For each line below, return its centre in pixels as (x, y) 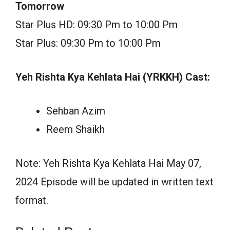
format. (32, 200)
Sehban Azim (76, 111)
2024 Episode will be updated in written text (114, 181)
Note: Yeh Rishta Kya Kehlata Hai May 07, (108, 163)
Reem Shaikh (75, 129)
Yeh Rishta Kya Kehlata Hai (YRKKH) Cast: (113, 77)
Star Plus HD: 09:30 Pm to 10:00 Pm (97, 24)
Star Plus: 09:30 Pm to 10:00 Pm (88, 43)
